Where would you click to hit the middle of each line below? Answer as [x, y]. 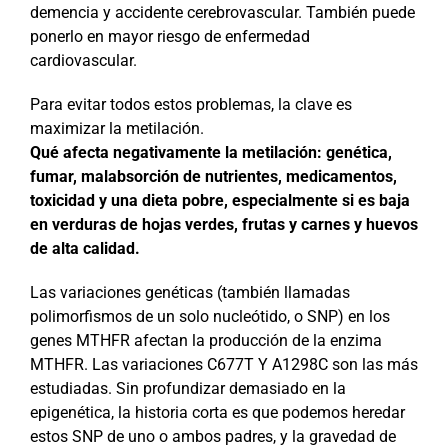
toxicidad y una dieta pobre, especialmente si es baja [220, 200]
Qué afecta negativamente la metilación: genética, [211, 152]
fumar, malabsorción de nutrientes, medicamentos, [213, 176]
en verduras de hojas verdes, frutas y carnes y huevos [224, 224]
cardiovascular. [83, 60]
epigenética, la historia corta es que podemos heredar [217, 412]
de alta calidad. [85, 248]
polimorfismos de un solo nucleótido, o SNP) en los [210, 316]
